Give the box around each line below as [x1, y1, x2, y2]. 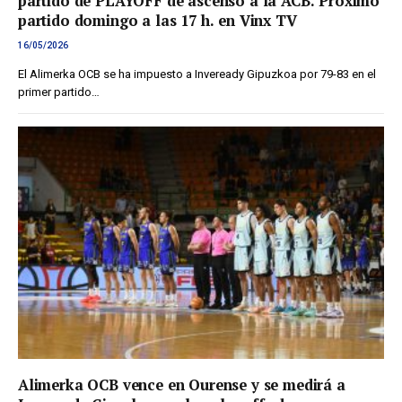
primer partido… [18, 85, 100, 100]
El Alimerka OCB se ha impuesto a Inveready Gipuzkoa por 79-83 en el [18, 67, 376, 82]
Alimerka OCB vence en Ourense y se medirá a [18, 375, 345, 396]
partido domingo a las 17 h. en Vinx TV [18, 11, 297, 31]
